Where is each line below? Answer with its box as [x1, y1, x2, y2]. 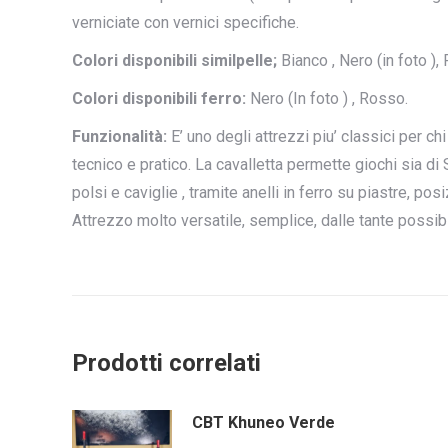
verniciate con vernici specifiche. [72, 12, 299, 32]
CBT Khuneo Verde [192, 412, 335, 432]
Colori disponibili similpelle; [72, 50, 277, 70]
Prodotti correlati [72, 348, 261, 377]
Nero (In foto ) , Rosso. [246, 88, 408, 108]
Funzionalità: [72, 126, 167, 146]
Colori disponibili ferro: [72, 88, 246, 108]
